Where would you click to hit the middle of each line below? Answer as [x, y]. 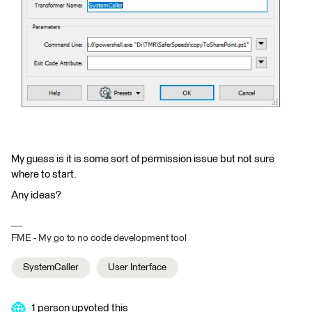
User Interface [137, 268]
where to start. [44, 175]
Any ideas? [36, 196]
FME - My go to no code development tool [99, 239]
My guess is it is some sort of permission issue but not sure [143, 159]
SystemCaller [51, 268]
